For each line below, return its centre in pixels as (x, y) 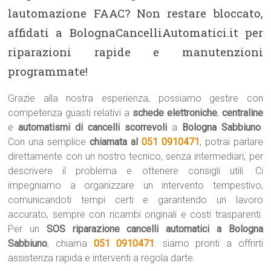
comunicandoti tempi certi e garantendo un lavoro (135, 200)
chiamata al (116, 142)
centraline (242, 113)
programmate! (48, 71)
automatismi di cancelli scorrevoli (93, 127)
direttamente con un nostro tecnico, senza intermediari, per (135, 156)
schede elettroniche (175, 113)
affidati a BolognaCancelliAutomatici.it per (135, 32)
